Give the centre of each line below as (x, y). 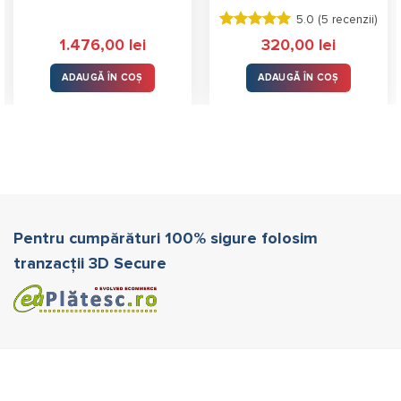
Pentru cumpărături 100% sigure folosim (166, 239)
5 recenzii (347, 20)
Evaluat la (250, 40)
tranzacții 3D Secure (90, 264)
